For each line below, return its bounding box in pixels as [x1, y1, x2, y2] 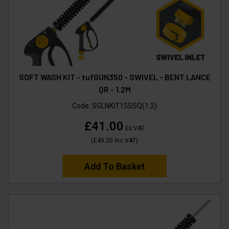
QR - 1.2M [98, 84, 131, 94]
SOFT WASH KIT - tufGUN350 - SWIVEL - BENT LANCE [18, 72, 211, 82]
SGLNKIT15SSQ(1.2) [92, 101, 157, 110]
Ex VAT [124, 124, 145, 132]
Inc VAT [113, 136, 136, 144]
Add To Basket [84, 161, 145, 172]
